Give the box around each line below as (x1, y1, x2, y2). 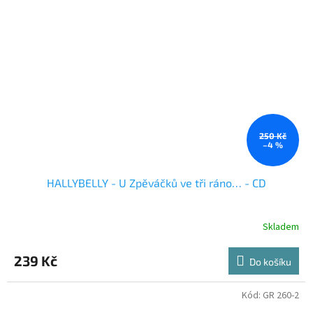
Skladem (263, 219, 299, 234)
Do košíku (249, 256, 291, 268)
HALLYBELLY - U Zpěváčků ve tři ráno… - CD (47, 176, 266, 190)
